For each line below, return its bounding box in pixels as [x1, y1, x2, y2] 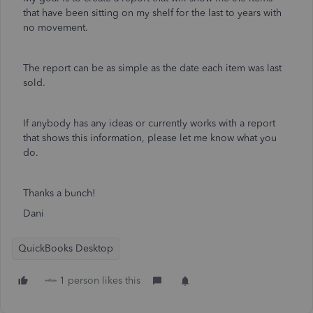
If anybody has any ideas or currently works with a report [23, 117, 275, 129]
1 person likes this [59, 275, 140, 286]
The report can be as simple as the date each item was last [23, 62, 282, 74]
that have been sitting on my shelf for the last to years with [23, 7, 282, 19]
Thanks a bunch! [23, 187, 99, 199]
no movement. [23, 22, 94, 34]
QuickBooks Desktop [18, 242, 113, 254]
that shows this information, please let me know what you [23, 132, 277, 144]
